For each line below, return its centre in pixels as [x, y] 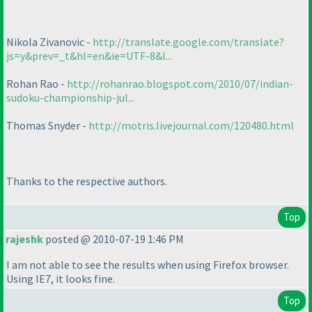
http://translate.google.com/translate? [188, 42]
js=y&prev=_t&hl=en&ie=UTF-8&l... [89, 56]
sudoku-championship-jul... [70, 98]
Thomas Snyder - [47, 126]
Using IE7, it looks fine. [61, 279]
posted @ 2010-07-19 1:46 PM [114, 239]
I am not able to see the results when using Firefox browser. [148, 265]
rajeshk [24, 239]
